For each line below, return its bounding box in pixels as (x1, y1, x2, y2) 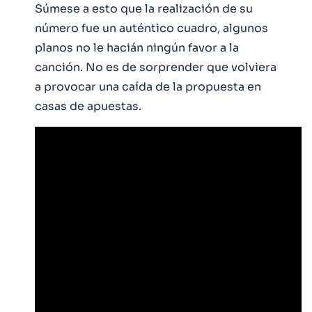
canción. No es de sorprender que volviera (35, 59, 276, 75)
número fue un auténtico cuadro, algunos (35, 20, 268, 36)
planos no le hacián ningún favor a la (35, 40, 239, 55)
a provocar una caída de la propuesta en (35, 79, 261, 94)
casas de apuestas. (35, 98, 141, 114)
